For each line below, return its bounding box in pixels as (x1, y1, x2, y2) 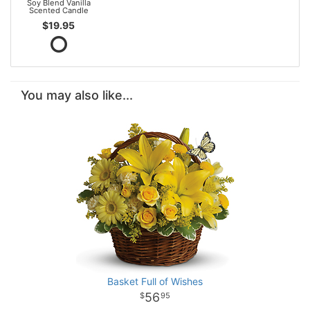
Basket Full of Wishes (107, 275, 203, 287)
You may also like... (21, 87, 133, 102)
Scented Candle (28, 6, 89, 15)
